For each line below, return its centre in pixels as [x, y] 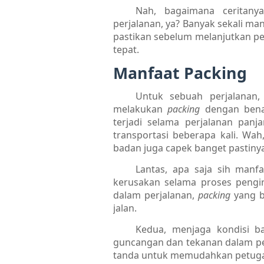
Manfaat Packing [180, 73]
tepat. [126, 49]
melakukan [141, 109]
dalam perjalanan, [156, 195]
